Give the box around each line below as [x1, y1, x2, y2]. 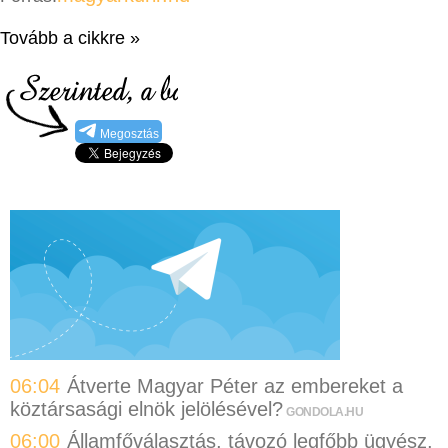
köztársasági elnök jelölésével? [10, 397, 283, 420]
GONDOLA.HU [286, 404, 363, 419]
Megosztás [100, 127, 159, 142]
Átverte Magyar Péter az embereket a [67, 374, 403, 397]
